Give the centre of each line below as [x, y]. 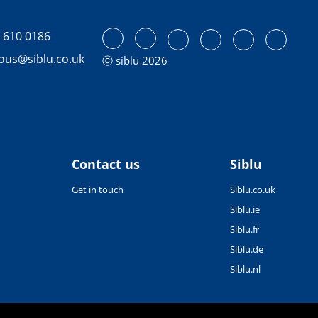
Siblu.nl [245, 269]
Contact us [106, 164]
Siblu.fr [245, 229]
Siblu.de [247, 249]
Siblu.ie [245, 209]
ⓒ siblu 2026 [135, 60]
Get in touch [98, 189]
